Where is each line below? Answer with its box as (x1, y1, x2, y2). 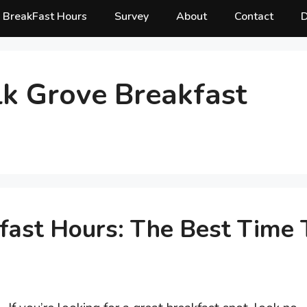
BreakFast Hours (3, 9, 87, 24)
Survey (114, 9, 149, 24)
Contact (234, 9, 273, 24)
